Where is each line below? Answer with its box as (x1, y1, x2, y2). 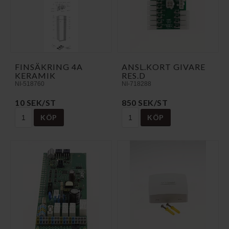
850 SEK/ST (122, 97, 168, 107)
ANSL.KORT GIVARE (122, 61, 205, 72)
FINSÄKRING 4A (15, 61, 83, 72)
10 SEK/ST (15, 97, 56, 107)
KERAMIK (15, 70, 56, 80)
